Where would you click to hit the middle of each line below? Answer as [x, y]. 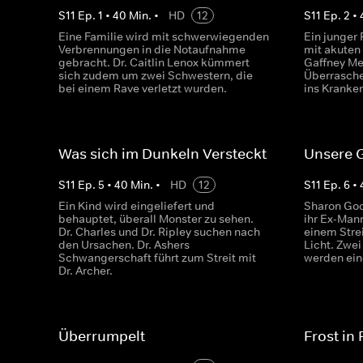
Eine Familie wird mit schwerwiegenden [164, 36]
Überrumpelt [102, 336]
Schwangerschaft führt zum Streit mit [157, 258]
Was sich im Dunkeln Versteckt [162, 154]
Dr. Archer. [85, 271]
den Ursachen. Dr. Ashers [124, 245]
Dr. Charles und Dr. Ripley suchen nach [159, 232]
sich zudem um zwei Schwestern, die [156, 75]
